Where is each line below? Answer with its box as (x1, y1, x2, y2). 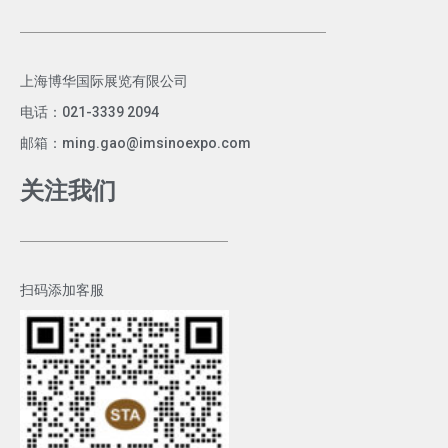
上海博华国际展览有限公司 (20, 72, 188, 89)
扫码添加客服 (20, 281, 104, 298)
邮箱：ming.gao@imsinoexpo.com (20, 134, 251, 151)
